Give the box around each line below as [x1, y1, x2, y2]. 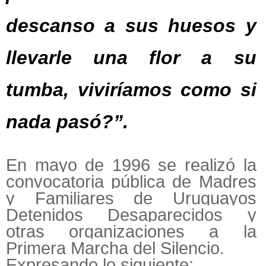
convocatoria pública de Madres [6, 172, 256, 192]
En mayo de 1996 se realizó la [6, 156, 256, 175]
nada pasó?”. [6, 111, 128, 133]
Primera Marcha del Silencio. [6, 239, 224, 258]
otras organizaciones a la [6, 222, 256, 242]
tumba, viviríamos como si [6, 79, 256, 101]
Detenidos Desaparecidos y [6, 205, 256, 225]
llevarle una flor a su [6, 47, 256, 69]
